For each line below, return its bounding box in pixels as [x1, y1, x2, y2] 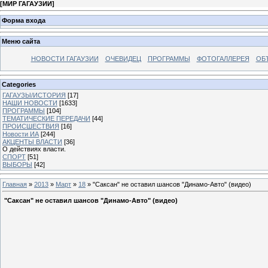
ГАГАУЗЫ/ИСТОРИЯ [2, 91, 66, 99]
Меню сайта [2, 38, 40, 45]
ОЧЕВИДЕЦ [105, 55, 141, 63]
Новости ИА [2, 130, 39, 138]
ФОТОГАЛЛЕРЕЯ [196, 55, 249, 63]
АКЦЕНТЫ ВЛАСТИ [2, 138, 62, 145]
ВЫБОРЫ [2, 160, 32, 168]
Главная [2, 180, 27, 188]
